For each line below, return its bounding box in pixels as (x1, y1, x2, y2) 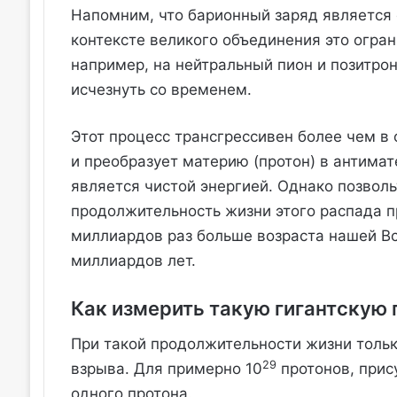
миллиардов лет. (70, 252, 196, 270)
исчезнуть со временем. (70, 81, 252, 99)
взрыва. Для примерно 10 (70, 360, 262, 378)
